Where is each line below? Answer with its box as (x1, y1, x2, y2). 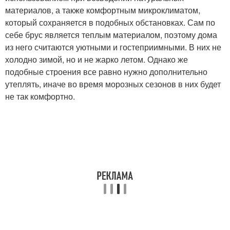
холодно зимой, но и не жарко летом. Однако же (5, 53, 188, 65)
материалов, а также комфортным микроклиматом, (5, 4, 200, 16)
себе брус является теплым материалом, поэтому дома (5, 29, 217, 41)
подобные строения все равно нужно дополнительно (5, 66, 207, 78)
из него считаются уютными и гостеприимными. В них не (5, 41, 221, 53)
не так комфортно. (5, 90, 75, 102)
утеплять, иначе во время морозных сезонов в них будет (5, 78, 221, 90)
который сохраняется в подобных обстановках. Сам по (5, 16, 215, 28)
